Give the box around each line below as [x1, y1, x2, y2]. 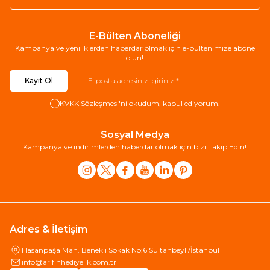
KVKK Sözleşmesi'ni [59, 98, 127, 108]
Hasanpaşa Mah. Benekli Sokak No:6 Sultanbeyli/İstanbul [22, 245, 219, 254]
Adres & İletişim [10, 223, 87, 235]
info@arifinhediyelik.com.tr [22, 257, 116, 267]
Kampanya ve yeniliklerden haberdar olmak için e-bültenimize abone [14, 43, 255, 52]
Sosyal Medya [100, 128, 169, 140]
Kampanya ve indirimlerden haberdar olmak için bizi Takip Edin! [23, 142, 247, 151]
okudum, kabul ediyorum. [127, 98, 220, 108]
